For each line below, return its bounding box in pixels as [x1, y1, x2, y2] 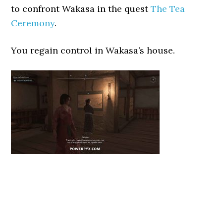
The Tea [151, 3, 185, 14]
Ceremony [11, 17, 55, 29]
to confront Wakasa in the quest [11, 3, 151, 14]
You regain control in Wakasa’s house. [11, 45, 175, 56]
